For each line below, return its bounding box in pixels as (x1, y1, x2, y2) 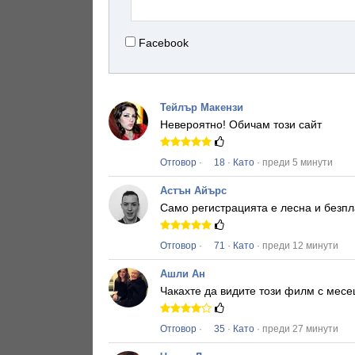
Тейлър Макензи (160, 101, 243, 114)
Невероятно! (160, 118, 229, 132)
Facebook (139, 36, 189, 50)
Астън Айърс (160, 185, 227, 197)
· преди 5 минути (254, 157, 333, 169)
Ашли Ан (160, 268, 205, 281)
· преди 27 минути (254, 323, 338, 335)
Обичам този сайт (229, 118, 322, 132)
